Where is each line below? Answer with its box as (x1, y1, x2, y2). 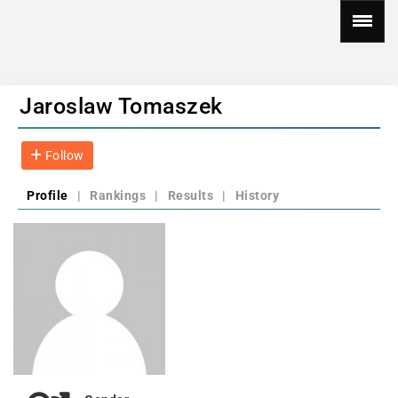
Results (167, 188, 213, 203)
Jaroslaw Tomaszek (20, 93, 223, 119)
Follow (42, 148, 84, 163)
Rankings (90, 188, 146, 203)
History (235, 188, 279, 203)
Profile (27, 188, 68, 203)
